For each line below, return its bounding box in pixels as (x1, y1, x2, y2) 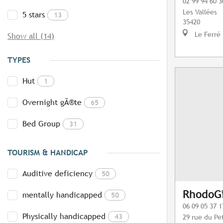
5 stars (22, 10, 45, 20)
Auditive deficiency (22, 169, 93, 179)
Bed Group (22, 119, 60, 129)
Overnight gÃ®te (22, 98, 82, 108)
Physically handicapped (22, 212, 106, 222)
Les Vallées (183, 7, 217, 16)
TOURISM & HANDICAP (7, 148, 88, 158)
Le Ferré (193, 30, 221, 39)
